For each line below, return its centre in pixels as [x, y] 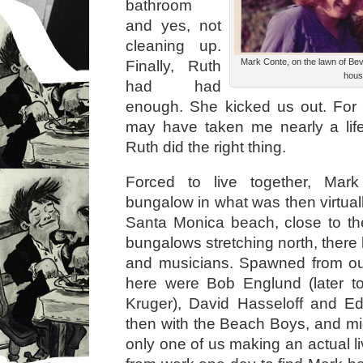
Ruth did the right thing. [206, 147]
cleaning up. [173, 46]
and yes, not [173, 26]
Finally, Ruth [173, 66]
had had [173, 86]
